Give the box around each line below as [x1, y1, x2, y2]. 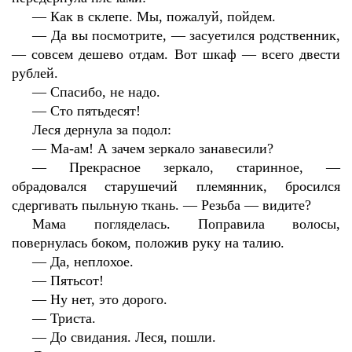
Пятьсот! [50, 273, 104, 288]
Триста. [50, 310, 97, 326]
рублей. [12, 65, 58, 81]
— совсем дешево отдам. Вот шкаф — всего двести [12, 46, 340, 62]
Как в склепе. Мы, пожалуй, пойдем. [50, 9, 277, 24]
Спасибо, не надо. [50, 84, 161, 100]
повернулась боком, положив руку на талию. [12, 235, 284, 251]
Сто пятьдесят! [50, 103, 141, 119]
